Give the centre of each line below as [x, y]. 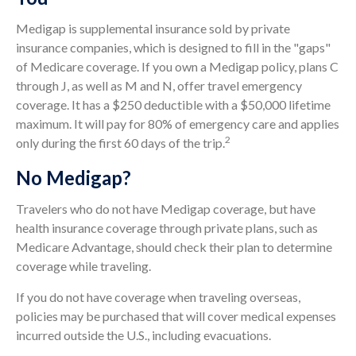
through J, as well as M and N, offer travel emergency [159, 85]
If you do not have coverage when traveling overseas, [158, 297]
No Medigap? [74, 178]
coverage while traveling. [83, 266]
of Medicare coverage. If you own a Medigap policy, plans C [177, 66]
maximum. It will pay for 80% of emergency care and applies [178, 124]
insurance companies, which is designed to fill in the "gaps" [173, 47]
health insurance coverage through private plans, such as [167, 228]
